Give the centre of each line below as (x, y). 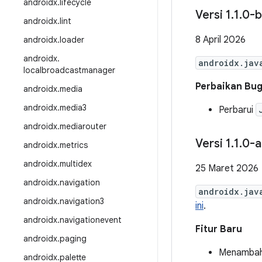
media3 (73, 108)
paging (73, 239)
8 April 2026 (220, 40)
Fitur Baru (219, 229)
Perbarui (237, 110)
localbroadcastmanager (69, 70)
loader (72, 40)
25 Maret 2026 (227, 168)
